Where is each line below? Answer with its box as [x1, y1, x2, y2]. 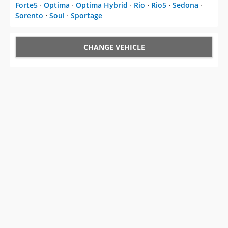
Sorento [15, 11, 43, 21]
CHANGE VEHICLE [83, 42, 145, 52]
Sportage [71, 11, 102, 21]
